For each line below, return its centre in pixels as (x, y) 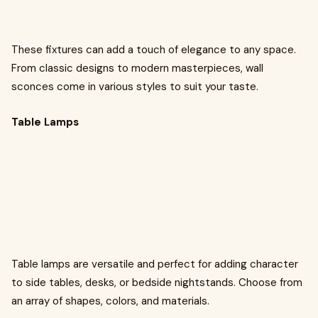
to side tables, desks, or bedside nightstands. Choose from (157, 283)
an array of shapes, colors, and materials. (110, 301)
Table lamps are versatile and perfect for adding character (155, 264)
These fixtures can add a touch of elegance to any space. (154, 50)
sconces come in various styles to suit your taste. (135, 87)
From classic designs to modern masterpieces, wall (137, 68)
